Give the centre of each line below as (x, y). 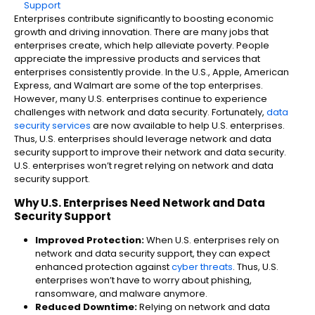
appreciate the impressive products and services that (137, 59)
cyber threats (201, 267)
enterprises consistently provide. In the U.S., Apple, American (152, 72)
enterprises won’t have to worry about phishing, (143, 281)
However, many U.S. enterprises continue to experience (141, 99)
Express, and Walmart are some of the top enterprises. (139, 86)
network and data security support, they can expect (153, 254)
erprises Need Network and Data (173, 203)
